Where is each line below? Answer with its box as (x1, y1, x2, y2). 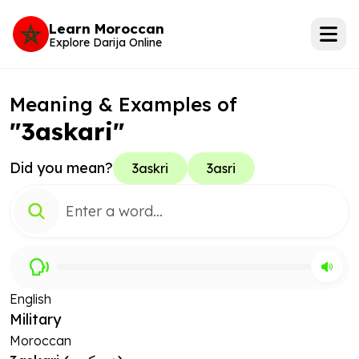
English (10, 291, 51, 307)
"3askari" (10, 116, 124, 147)
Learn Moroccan (49, 19, 164, 37)
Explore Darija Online (49, 34, 162, 50)
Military (10, 310, 61, 329)
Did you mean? (10, 159, 113, 177)
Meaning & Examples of (10, 92, 237, 116)
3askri (132, 160, 168, 176)
